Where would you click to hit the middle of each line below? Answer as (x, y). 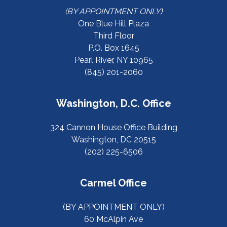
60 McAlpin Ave (113, 219)
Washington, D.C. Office (113, 103)
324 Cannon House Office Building (113, 127)
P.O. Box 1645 (113, 48)
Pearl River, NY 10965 (113, 60)
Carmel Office (113, 183)
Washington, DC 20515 (113, 140)
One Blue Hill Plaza (113, 24)
